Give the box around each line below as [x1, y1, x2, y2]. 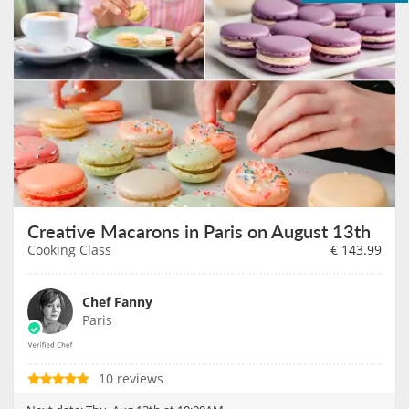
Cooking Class [27, 240, 111, 258]
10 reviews [99, 369, 163, 387]
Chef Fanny [82, 292, 152, 310]
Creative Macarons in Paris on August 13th [27, 217, 371, 244]
